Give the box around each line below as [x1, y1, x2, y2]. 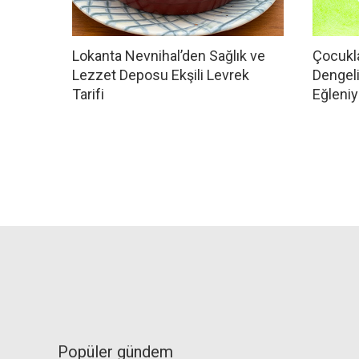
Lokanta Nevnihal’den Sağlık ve [72, 47, 265, 65]
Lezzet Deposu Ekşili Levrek [72, 67, 249, 84]
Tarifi [72, 86, 104, 103]
